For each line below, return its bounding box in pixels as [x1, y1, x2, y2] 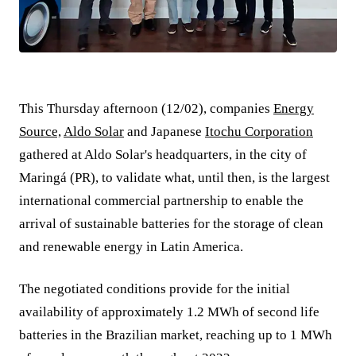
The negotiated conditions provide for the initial [19, 281, 290, 297]
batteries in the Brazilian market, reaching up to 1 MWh [19, 327, 332, 343]
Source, [19, 124, 61, 140]
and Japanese [124, 124, 205, 140]
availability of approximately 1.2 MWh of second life [19, 304, 319, 320]
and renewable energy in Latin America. [19, 239, 243, 255]
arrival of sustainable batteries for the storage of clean [19, 216, 323, 232]
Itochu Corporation [205, 124, 313, 140]
